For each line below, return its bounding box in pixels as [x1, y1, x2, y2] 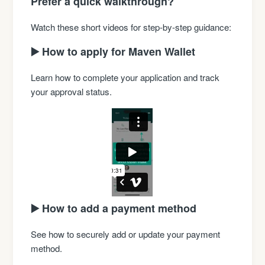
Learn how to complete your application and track [31, 70, 220, 83]
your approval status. [31, 85, 112, 98]
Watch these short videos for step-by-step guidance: [31, 20, 232, 33]
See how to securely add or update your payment [31, 227, 221, 240]
